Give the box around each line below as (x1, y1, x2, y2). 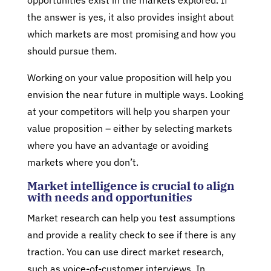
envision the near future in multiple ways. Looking (27, 88, 243, 100)
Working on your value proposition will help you (27, 71, 232, 83)
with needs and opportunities (27, 190, 192, 204)
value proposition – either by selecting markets (27, 122, 232, 134)
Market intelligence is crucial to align (27, 178, 235, 193)
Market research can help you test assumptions (27, 212, 235, 224)
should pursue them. (27, 45, 117, 57)
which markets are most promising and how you (27, 28, 236, 40)
